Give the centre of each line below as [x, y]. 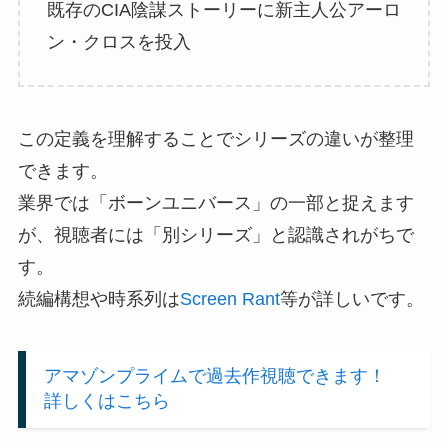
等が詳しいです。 [351, 298]
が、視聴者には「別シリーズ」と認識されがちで [215, 234]
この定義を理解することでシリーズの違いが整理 [215, 138]
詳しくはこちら [106, 401]
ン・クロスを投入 [118, 42]
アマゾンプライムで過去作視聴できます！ [223, 376]
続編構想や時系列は [98, 298]
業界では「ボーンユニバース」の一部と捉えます [215, 202]
